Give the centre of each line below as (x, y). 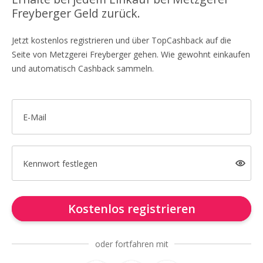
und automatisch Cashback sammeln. (83, 68)
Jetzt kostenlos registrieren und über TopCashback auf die (122, 40)
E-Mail (34, 117)
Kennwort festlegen (60, 163)
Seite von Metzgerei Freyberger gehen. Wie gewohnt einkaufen (131, 54)
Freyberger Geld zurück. (76, 13)
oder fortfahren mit (131, 244)
